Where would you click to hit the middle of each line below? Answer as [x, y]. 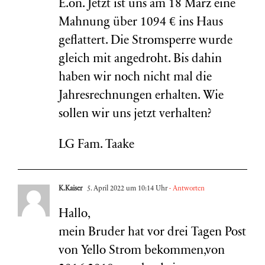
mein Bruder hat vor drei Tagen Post [152, 233]
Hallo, [75, 214]
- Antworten [186, 189]
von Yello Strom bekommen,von [142, 251]
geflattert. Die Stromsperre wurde [146, 41]
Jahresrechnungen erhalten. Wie [141, 96]
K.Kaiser [70, 189]
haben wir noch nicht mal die [135, 78]
